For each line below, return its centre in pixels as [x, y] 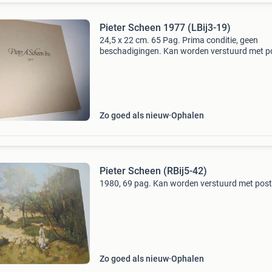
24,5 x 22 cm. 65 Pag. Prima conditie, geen [178, 40]
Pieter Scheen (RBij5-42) [153, 171]
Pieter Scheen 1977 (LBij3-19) [165, 28]
